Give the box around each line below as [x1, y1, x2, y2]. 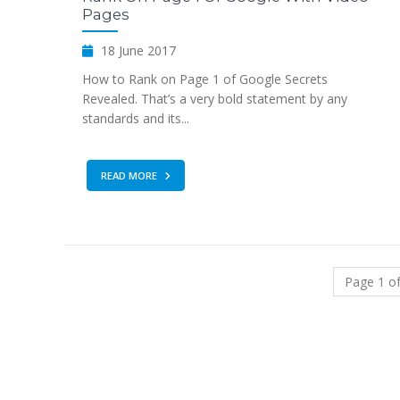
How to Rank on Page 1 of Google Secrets [82, 70, 328, 87]
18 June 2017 [97, 41, 176, 59]
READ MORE [101, 168, 160, 182]
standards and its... [82, 109, 189, 127]
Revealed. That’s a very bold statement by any [82, 89, 347, 107]
